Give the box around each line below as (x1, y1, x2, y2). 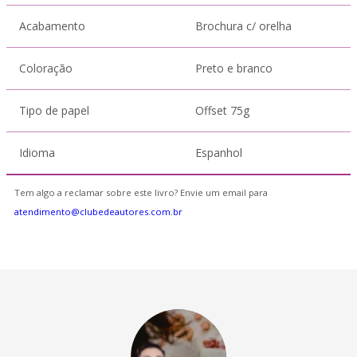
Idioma (19, 145, 55, 160)
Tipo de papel (19, 103, 89, 118)
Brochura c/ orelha (195, 18, 292, 33)
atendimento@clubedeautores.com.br (14, 206, 182, 218)
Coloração (19, 61, 73, 76)
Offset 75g (195, 103, 249, 118)
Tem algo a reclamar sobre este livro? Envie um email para (14, 186, 268, 198)
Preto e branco (195, 61, 273, 76)
